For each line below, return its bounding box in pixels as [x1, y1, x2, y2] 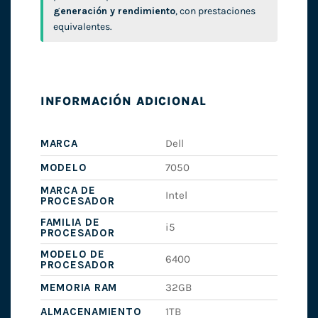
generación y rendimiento [53, 5, 175, 18]
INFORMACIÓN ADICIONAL [40, 94, 207, 108]
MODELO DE [40, 248, 105, 261]
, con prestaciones [175, 5, 256, 18]
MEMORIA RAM [40, 281, 118, 295]
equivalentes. [53, 21, 112, 33]
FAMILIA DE [40, 216, 100, 229]
